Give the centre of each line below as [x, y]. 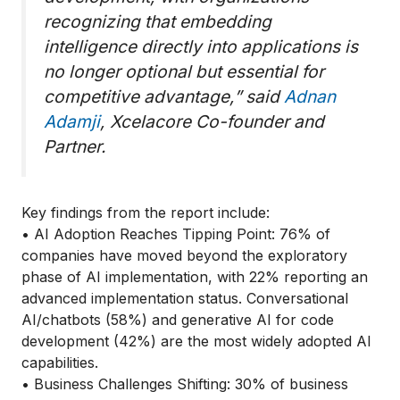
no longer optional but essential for [184, 71]
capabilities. [60, 363]
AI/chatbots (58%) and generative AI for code [178, 320]
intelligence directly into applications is [201, 46]
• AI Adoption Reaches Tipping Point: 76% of [176, 234]
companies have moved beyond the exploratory [184, 256]
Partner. [75, 146]
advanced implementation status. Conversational [185, 299]
